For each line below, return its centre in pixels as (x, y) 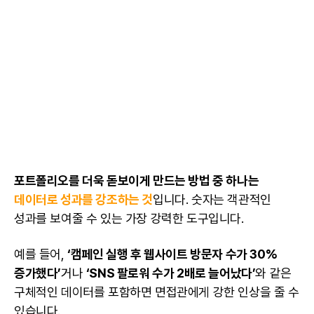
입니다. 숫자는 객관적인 (212, 200)
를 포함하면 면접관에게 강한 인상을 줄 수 (196, 292)
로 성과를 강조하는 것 (100, 200)
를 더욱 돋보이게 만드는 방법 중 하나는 (164, 181)
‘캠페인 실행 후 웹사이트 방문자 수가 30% (172, 254)
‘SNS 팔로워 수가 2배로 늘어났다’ (171, 273)
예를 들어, (41, 254)
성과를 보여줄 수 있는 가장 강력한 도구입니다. (131, 219)
